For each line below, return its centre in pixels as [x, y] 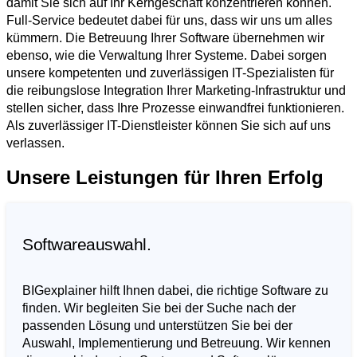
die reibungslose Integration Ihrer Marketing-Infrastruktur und [176, 90]
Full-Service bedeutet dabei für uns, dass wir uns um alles [169, 20]
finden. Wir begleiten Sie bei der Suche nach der [159, 308]
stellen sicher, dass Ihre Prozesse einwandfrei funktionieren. [175, 108]
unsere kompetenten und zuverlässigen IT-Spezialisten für [170, 73]
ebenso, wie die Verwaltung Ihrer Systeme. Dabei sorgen [167, 55]
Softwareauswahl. [86, 244]
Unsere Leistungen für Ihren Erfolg [165, 177]
